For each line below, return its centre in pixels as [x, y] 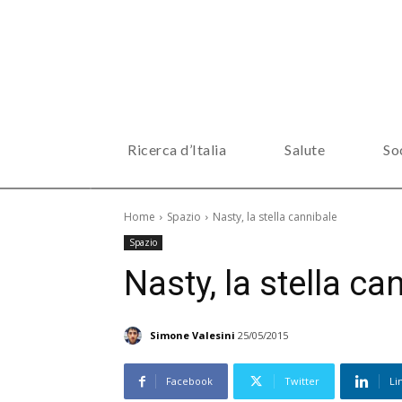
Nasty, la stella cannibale [275, 217]
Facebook [189, 381]
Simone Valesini [192, 335]
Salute [305, 149]
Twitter [302, 381]
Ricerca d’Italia [177, 149]
